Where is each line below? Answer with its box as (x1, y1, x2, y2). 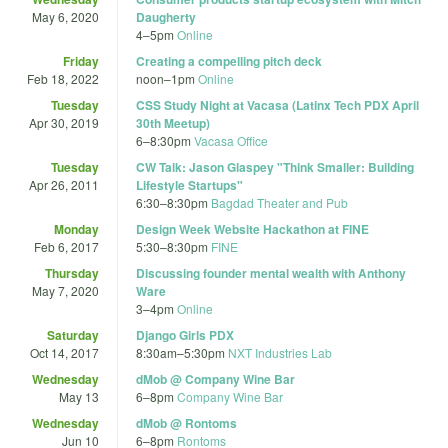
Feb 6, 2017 (34, 237, 99, 255)
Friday (63, 51, 99, 70)
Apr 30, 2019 (29, 113, 99, 131)
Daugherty (136, 7, 196, 26)
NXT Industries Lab (228, 343, 332, 361)
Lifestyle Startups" (136, 175, 243, 194)
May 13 (59, 387, 99, 405)
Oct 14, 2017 (30, 343, 99, 361)
